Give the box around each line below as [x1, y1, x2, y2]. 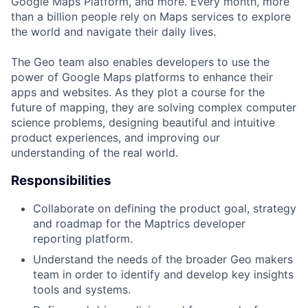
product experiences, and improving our [11, 130, 220, 144]
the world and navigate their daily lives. [11, 24, 216, 38]
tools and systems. [33, 283, 131, 297]
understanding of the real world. [11, 145, 178, 159]
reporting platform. [33, 232, 133, 246]
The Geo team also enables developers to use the [11, 54, 269, 69]
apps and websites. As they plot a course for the [11, 85, 265, 99]
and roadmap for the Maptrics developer [33, 217, 245, 231]
